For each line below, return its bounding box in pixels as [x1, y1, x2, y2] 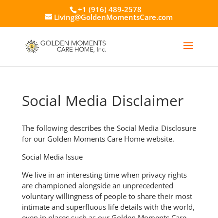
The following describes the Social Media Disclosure [21, 123, 197, 133]
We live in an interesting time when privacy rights [21, 170, 187, 180]
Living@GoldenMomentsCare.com [54, 12, 173, 22]
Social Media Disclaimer [21, 91, 183, 110]
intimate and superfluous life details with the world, [21, 202, 195, 212]
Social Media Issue [21, 152, 83, 162]
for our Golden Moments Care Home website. [21, 134, 174, 144]
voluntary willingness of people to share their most [21, 191, 192, 201]
